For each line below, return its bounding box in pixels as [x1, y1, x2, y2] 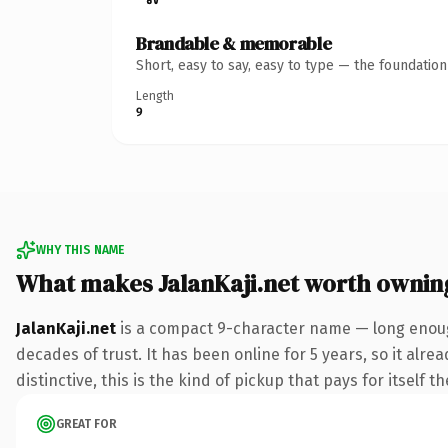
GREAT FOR [56, 416, 117, 431]
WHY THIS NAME [36, 242, 124, 257]
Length [136, 88, 174, 103]
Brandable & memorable [136, 30, 332, 56]
